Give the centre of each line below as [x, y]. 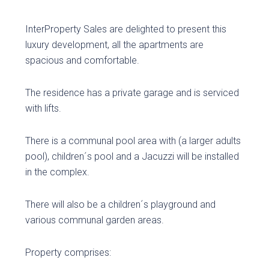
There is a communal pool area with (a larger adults [133, 141]
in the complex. [58, 172]
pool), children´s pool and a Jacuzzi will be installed [132, 156]
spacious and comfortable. [83, 60]
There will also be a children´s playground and [121, 204]
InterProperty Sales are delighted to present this [126, 29]
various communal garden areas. [95, 220]
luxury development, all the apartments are [115, 45]
